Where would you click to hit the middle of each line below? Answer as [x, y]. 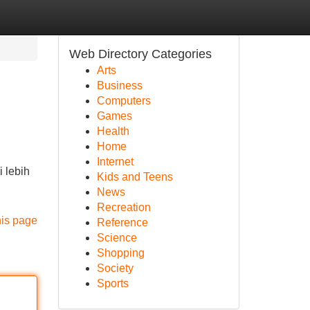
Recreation [124, 207]
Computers [124, 101]
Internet [115, 162]
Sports [112, 283]
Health [113, 131]
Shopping [120, 253]
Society [115, 268]
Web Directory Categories [140, 54]
